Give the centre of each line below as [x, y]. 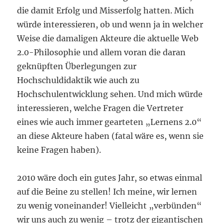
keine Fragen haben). [59, 150]
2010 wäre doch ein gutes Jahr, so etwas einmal [110, 178]
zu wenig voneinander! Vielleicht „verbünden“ [110, 206]
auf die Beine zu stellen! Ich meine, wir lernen [107, 192]
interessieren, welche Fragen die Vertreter [100, 108]
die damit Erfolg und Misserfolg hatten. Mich [106, 10]
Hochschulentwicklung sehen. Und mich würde [110, 94]
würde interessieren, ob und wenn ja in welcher [110, 24]
